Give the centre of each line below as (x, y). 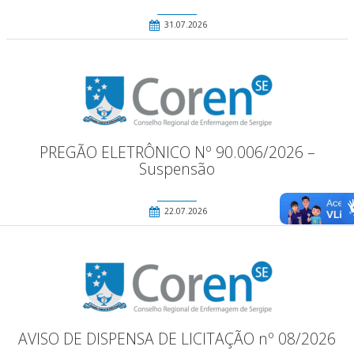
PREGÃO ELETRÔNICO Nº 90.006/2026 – (177, 153)
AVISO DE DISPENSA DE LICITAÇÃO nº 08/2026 (177, 339)
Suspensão (177, 169)
